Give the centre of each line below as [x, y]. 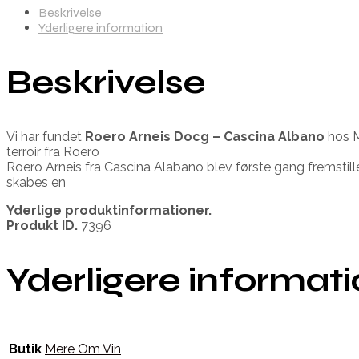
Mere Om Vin [83, 349]
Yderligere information [101, 27]
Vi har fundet [46, 136]
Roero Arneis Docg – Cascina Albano [205, 136]
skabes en [36, 182]
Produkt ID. [42, 225]
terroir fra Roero [53, 151]
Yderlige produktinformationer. [109, 210]
